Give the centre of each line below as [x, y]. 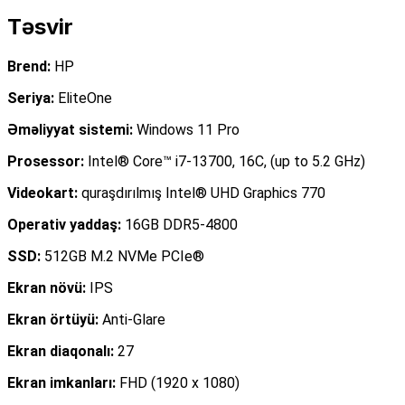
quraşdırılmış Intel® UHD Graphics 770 [202, 193]
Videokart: [42, 193]
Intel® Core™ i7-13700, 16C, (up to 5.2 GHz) [225, 161]
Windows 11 [175, 129]
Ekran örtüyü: [53, 319]
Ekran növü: [47, 287]
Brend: [29, 66]
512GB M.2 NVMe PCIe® [122, 256]
